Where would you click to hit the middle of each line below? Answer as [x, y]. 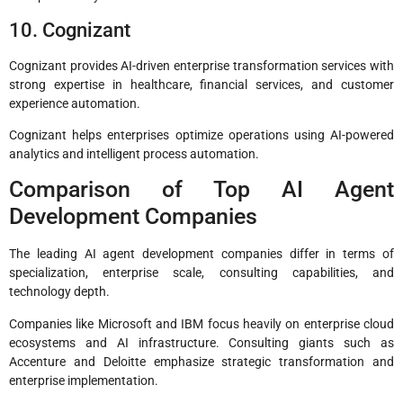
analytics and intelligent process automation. [134, 154]
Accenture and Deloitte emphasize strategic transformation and [201, 361]
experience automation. [75, 103]
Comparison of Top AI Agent [201, 190]
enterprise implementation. [84, 380]
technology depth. [59, 292]
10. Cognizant [70, 30]
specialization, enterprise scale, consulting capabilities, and [201, 273]
